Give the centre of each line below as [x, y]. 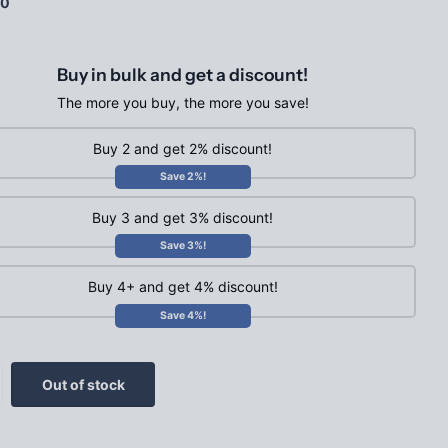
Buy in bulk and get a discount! [182, 75]
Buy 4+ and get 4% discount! [182, 287]
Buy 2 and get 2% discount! [182, 148]
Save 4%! [182, 315]
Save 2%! [182, 177]
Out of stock [83, 384]
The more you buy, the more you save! [182, 103]
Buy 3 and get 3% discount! [182, 218]
